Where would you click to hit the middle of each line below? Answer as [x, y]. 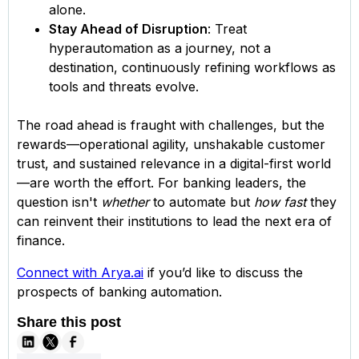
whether [125, 202]
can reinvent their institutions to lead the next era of [174, 221]
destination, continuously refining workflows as [192, 67]
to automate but [202, 202]
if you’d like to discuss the [223, 272]
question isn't [59, 202]
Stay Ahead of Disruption [128, 28]
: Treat [227, 28]
